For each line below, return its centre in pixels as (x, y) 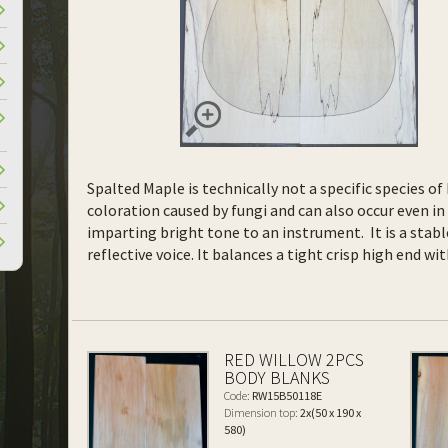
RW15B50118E (286, 395)
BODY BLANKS (277, 377)
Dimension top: (261, 412)
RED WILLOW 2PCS (294, 359)
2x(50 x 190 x (330, 412)
